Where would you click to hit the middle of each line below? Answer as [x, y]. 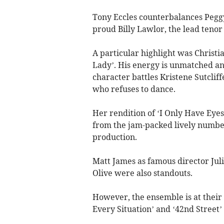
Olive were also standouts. [142, 173]
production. [114, 137]
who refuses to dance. [134, 89]
